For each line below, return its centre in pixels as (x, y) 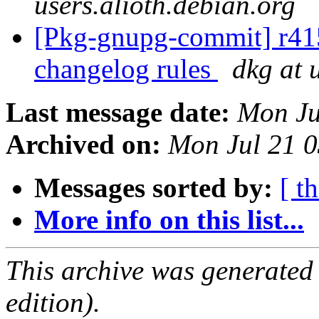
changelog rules (126, 69)
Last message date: (118, 113)
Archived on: (83, 145)
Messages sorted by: (153, 188)
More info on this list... (169, 220)
